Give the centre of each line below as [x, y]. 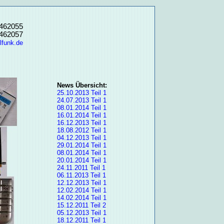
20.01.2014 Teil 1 [81, 160]
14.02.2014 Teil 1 [81, 198]
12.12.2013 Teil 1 [81, 183]
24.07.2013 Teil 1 [81, 100]
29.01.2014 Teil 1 [81, 145]
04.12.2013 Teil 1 [81, 138]
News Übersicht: [82, 85]
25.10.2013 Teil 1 [81, 93]
